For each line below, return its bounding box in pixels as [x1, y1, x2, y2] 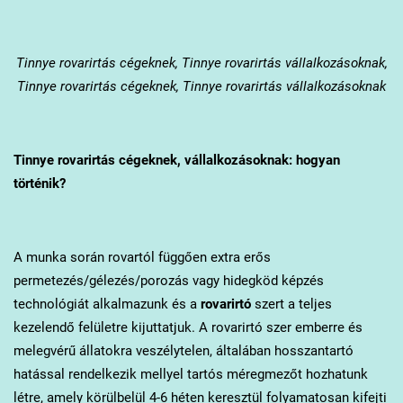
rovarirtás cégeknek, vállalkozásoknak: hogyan [53, 152, 340, 169]
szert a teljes [250, 296, 332, 313]
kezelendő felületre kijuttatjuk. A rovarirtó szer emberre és [13, 319, 363, 336]
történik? [13, 175, 66, 193]
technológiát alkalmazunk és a [13, 296, 201, 313]
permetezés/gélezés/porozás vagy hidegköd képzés [13, 273, 324, 290]
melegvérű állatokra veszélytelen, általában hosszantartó [13, 343, 354, 360]
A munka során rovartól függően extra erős [13, 249, 271, 266]
